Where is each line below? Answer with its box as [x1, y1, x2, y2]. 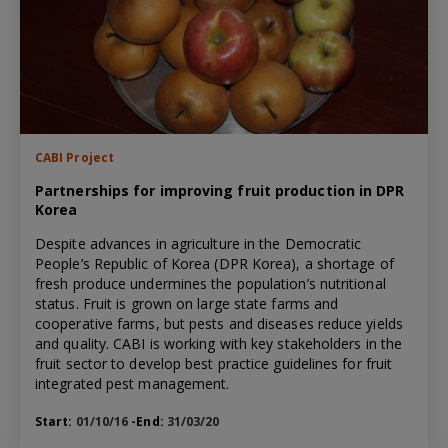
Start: [35, 412, 76, 430]
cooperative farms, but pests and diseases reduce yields [35, 313, 403, 333]
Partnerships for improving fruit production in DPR [35, 180, 405, 200]
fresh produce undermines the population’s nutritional [35, 273, 386, 293]
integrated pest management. [35, 373, 230, 393]
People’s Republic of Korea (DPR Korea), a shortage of [35, 253, 394, 273]
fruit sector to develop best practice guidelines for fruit [35, 353, 393, 373]
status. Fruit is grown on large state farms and [35, 293, 339, 313]
